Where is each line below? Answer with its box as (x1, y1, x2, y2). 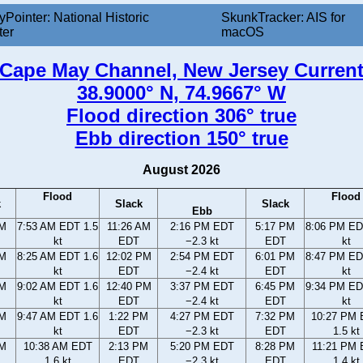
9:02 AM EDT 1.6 (17, 280, 98, 293)
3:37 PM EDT (169, 280, 234, 293)
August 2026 (143, 163, 220, 177)
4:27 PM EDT (169, 310, 234, 323)
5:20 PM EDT (169, 340, 234, 353)
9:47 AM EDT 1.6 (17, 310, 98, 323)
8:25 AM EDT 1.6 (17, 250, 98, 263)
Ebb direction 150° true (75, 127, 288, 150)
